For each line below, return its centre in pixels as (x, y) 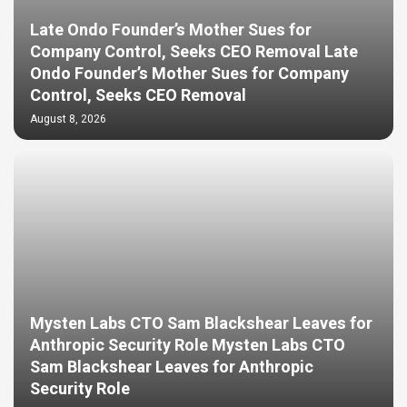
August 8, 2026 (68, 119)
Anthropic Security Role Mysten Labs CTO (188, 346)
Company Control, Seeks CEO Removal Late (194, 52)
